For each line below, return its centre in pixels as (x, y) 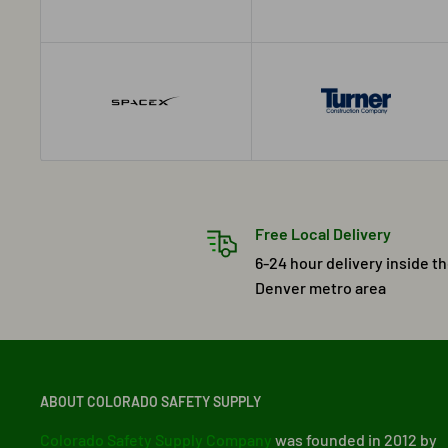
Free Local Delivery (322, 234)
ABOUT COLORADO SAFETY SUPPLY (150, 402)
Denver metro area (320, 288)
